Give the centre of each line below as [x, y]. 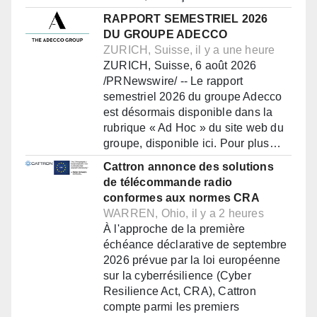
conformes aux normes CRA [181, 198]
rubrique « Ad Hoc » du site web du [194, 128]
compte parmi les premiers [171, 307]
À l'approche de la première [174, 229]
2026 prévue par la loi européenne [192, 260]
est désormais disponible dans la [188, 113]
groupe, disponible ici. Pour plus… [192, 144]
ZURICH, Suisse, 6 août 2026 [180, 66]
